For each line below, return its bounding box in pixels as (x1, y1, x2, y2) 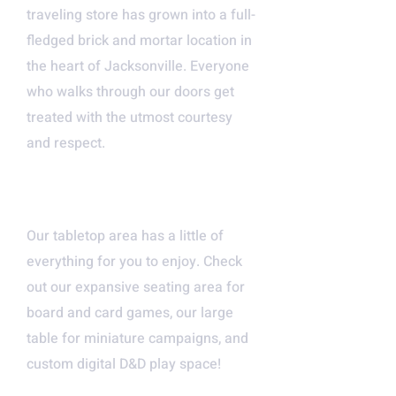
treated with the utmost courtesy (27, 107, 232, 128)
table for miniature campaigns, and (27, 328, 248, 349)
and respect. (27, 133, 105, 154)
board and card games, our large (27, 302, 233, 324)
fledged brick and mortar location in (27, 30, 252, 51)
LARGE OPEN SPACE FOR (27, 164, 223, 189)
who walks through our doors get (27, 81, 234, 103)
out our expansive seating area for (27, 277, 245, 298)
